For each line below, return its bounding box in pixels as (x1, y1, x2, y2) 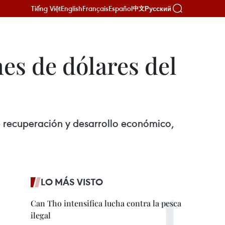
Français (82, 4, 108, 13)
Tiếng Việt (31, 4, 61, 13)
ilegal (31, 210, 51, 220)
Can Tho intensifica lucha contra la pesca (31, 198, 181, 208)
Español (108, 4, 133, 13)
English (61, 4, 82, 13)
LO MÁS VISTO (41, 176, 103, 188)
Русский (145, 5, 171, 13)
